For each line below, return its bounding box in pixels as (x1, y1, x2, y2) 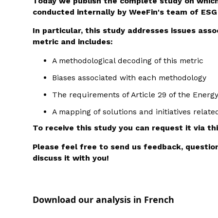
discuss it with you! (33, 153, 109, 163)
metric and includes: (33, 37, 113, 47)
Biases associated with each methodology (52, 73, 207, 83)
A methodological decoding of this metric (52, 56, 204, 66)
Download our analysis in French (33, 194, 175, 206)
